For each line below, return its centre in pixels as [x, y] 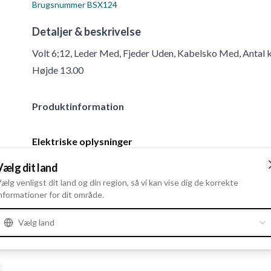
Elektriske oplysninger [83, 142]
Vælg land [36, 222]
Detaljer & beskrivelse [87, 32]
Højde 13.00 [58, 70]
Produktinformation [78, 106]
